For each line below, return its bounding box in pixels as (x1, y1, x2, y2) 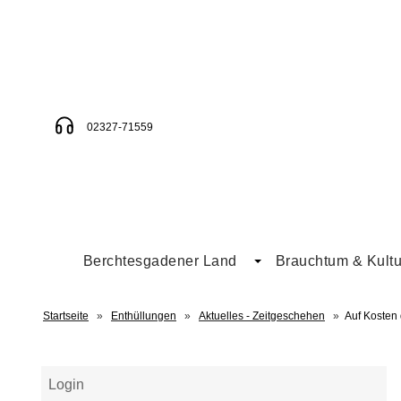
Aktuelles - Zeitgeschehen (199, 310, 325, 323)
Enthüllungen (111, 310, 176, 323)
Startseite (43, 310, 89, 323)
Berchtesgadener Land (82, 253, 237, 269)
